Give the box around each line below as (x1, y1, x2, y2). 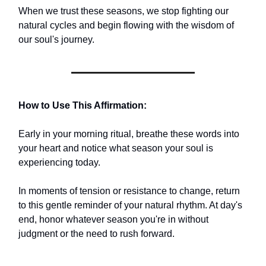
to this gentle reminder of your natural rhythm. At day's (18, 200, 242, 211)
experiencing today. (18, 157, 100, 168)
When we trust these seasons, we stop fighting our (18, 6, 229, 17)
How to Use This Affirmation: (18, 100, 147, 111)
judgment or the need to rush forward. (18, 229, 175, 239)
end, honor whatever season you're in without (18, 214, 208, 225)
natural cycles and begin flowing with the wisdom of (18, 20, 234, 31)
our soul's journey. (18, 34, 94, 45)
